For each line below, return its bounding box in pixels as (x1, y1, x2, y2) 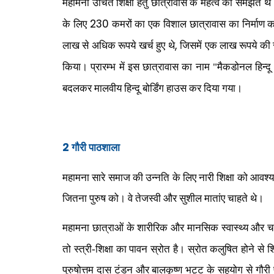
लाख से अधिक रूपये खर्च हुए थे (62, 40, 175, 51)
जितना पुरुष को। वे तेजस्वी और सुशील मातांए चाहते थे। (62, 193, 264, 204)
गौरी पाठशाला (69, 142, 120, 154)
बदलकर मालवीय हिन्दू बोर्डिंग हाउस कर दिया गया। (62, 83, 242, 94)
